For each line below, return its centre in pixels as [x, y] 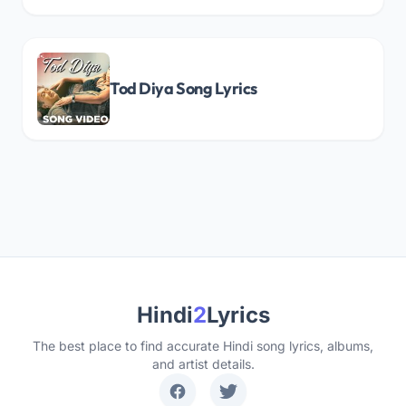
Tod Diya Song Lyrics [184, 88]
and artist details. [203, 364]
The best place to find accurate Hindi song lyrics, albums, [203, 346]
